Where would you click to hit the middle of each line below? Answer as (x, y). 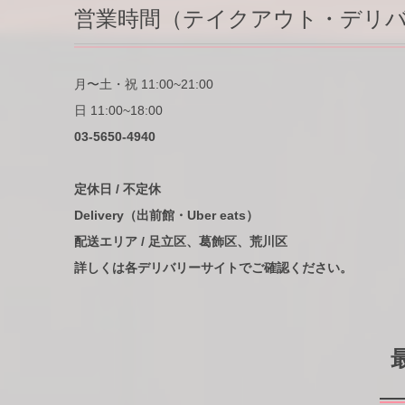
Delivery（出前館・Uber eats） (166, 216)
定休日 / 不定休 (118, 189)
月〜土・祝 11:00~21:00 (144, 85)
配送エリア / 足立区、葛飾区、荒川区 (181, 242)
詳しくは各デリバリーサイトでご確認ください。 (213, 268)
